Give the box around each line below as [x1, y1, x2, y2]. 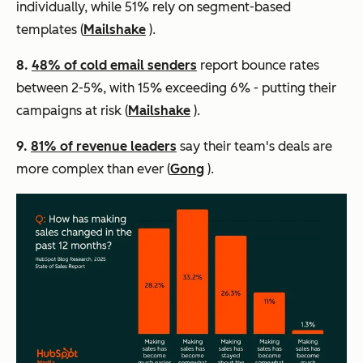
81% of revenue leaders [31, 139, 177, 155]
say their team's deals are [177, 139, 332, 155]
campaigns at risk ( [16, 103, 128, 119]
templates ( [16, 22, 83, 38]
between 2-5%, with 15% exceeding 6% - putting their [16, 80, 336, 96]
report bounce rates [197, 58, 319, 74]
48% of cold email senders [32, 58, 197, 74]
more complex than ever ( [16, 161, 170, 177]
